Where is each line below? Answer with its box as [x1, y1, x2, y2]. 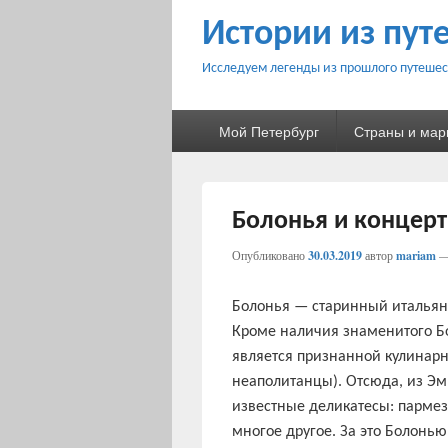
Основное [171, 109, 239, 130]
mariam [396, 247, 436, 264]
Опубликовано [232, 247, 308, 263]
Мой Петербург [218, 121, 319, 141]
